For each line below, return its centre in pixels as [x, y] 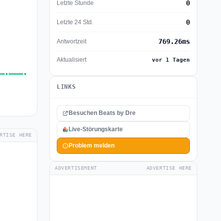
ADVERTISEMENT [76, 168]
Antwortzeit [72, 41]
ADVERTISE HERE [169, 168]
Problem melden [92, 146]
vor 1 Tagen [171, 60]
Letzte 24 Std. [75, 22]
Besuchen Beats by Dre [102, 113]
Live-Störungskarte [96, 129]
